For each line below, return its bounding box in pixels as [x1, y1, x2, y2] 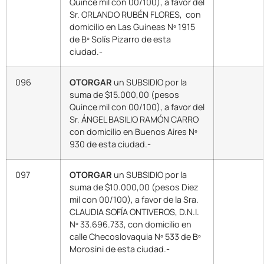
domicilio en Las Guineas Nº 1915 [70, 21, 195, 32]
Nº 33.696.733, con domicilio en [70, 218, 192, 230]
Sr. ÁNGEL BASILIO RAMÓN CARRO [70, 113, 199, 125]
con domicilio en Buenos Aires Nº [70, 126, 197, 137]
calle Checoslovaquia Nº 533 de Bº [70, 230, 201, 242]
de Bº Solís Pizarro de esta [70, 33, 171, 45]
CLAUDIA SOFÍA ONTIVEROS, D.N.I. [70, 206, 199, 217]
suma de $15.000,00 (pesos [70, 88, 179, 100]
